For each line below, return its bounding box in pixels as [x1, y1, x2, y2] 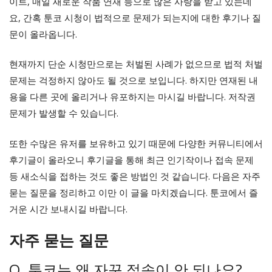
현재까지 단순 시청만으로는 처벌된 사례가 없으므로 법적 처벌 [9, 58, 263, 70]
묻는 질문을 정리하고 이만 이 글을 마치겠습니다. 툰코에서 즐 [9, 186, 258, 199]
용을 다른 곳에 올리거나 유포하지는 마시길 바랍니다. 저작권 [9, 90, 256, 103]
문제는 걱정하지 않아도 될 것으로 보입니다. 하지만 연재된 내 [9, 74, 258, 87]
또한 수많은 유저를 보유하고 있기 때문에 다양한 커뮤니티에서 [9, 137, 263, 149]
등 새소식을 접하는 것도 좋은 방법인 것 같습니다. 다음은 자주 [9, 169, 260, 182]
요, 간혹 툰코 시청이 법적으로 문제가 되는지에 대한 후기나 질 [9, 11, 261, 24]
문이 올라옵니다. [9, 27, 77, 40]
